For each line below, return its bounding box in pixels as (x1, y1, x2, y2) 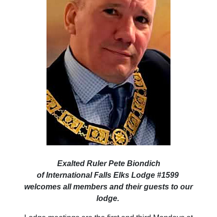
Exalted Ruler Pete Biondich (57, 159, 160, 168)
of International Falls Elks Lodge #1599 (36, 171, 181, 179)
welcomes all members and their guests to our (24, 183, 193, 191)
